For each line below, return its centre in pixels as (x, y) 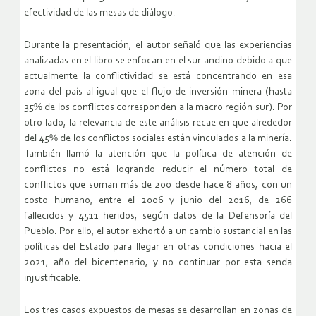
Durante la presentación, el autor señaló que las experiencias (158, 46)
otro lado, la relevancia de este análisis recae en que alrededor (158, 123)
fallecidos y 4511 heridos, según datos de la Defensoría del (158, 217)
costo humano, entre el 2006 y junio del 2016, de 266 (158, 201)
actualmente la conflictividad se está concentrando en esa (158, 77)
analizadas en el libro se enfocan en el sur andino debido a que (158, 61)
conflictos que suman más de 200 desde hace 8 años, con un (158, 186)
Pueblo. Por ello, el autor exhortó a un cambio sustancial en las (158, 232)
